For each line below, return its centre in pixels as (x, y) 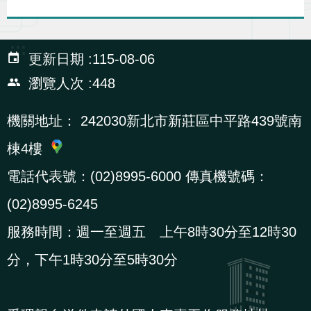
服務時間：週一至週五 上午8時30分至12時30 (152, 232)
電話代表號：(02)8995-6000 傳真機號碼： (138, 177)
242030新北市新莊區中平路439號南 (189, 121)
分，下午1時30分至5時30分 (92, 260)
